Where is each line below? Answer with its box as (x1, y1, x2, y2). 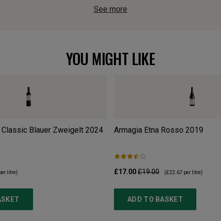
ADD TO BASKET (127, 195, 183, 203)
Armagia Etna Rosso (114, 125, 184, 135)
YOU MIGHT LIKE (66, 47, 155, 70)
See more (94, 4, 127, 14)
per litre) (183, 169, 203, 175)
